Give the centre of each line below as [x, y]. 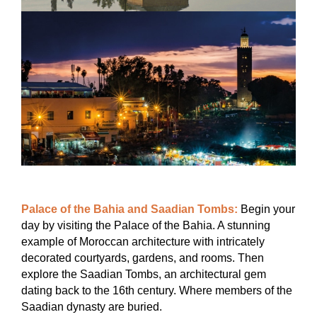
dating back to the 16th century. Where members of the [157, 291]
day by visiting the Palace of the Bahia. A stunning [146, 226]
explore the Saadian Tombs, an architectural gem [144, 275]
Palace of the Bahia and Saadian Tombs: [129, 209]
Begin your [266, 209]
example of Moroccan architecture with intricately [143, 242]
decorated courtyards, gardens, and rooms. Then [143, 258]
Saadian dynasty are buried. [92, 307]
